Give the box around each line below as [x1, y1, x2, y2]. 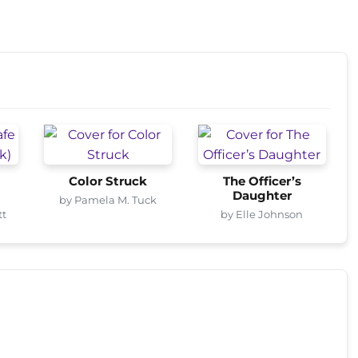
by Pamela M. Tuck [59, 193, 157, 206]
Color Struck [69, 173, 148, 189]
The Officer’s [222, 173, 301, 189]
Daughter [232, 188, 292, 203]
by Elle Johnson [221, 207, 304, 221]
